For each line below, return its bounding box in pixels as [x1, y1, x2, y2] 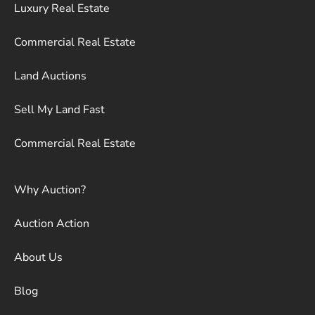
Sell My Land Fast [14, 101, 105, 117]
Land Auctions [14, 67, 86, 84]
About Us [14, 249, 63, 265]
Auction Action [14, 215, 89, 231]
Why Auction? [14, 181, 86, 198]
